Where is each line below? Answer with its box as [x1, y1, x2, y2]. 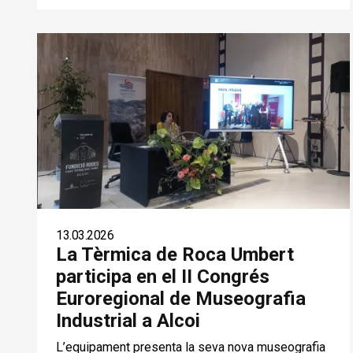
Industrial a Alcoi [56, 309, 200, 332]
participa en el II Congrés [56, 265, 269, 288]
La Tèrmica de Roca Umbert [56, 243, 294, 266]
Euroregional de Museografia [56, 287, 306, 310]
